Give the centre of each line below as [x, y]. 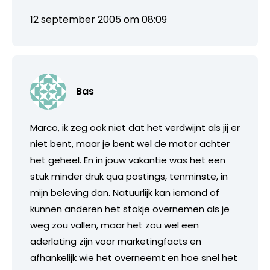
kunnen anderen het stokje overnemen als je [130, 209]
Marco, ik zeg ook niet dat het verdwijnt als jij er [135, 127]
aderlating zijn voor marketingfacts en [116, 241]
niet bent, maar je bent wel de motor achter [130, 143]
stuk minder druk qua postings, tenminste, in [129, 176]
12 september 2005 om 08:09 [99, 19]
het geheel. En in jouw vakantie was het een [128, 160]
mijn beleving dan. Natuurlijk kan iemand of [125, 192]
